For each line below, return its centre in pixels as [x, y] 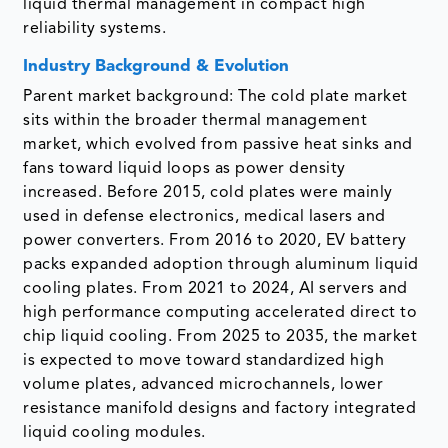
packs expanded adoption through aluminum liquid [221, 264]
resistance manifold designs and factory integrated [220, 408]
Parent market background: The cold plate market [215, 96]
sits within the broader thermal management [195, 120]
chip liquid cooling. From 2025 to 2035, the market [220, 336]
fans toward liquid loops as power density [184, 168]
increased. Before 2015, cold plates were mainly [208, 192]
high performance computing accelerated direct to [220, 312]
